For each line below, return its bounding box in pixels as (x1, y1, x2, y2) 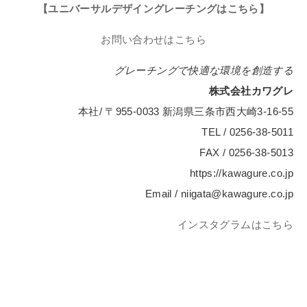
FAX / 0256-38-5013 (199, 146, 293, 158)
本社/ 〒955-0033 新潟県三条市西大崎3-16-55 (77, 105, 293, 117)
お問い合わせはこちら (101, 33, 206, 45)
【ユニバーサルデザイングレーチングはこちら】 (37, 2, 270, 14)
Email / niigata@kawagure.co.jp (145, 187, 293, 199)
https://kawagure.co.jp (189, 167, 293, 179)
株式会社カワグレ (209, 84, 293, 97)
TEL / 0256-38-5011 (201, 125, 293, 138)
